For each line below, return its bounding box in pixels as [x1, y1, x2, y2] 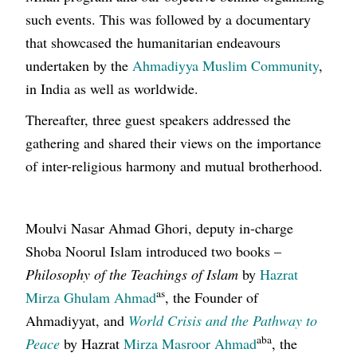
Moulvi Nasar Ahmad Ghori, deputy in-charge [25, 218, 294, 238]
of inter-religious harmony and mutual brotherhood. [25, 156, 324, 176]
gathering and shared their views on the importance [25, 133, 322, 153]
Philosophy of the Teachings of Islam [25, 265, 239, 284]
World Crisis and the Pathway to [128, 311, 318, 331]
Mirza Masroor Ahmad [124, 334, 257, 354]
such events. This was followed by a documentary [25, 10, 312, 29]
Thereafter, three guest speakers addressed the [25, 110, 292, 130]
